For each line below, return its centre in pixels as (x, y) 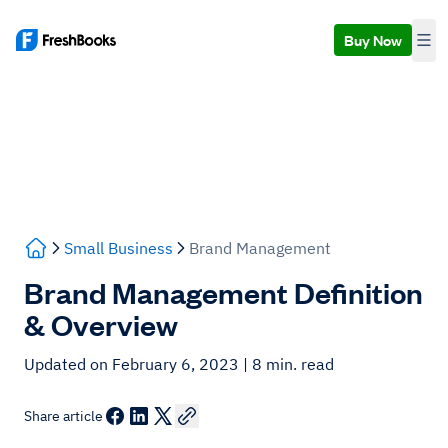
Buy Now (373, 39)
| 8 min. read (288, 364)
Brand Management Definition (223, 292)
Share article (63, 416)
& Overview (101, 324)
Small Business (118, 248)
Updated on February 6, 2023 (133, 364)
